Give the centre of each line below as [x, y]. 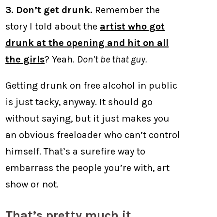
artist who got [132, 26]
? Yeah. [61, 59]
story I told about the [53, 26]
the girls [25, 59]
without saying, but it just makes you [88, 118]
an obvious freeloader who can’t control [93, 135]
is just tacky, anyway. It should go [79, 102]
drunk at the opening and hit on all [87, 43]
